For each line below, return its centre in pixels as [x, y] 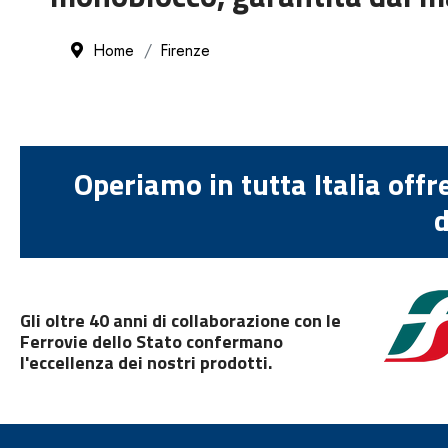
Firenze [185, 50]
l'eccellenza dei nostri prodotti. [146, 362]
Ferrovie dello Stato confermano [151, 341]
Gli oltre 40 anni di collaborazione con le [180, 320]
